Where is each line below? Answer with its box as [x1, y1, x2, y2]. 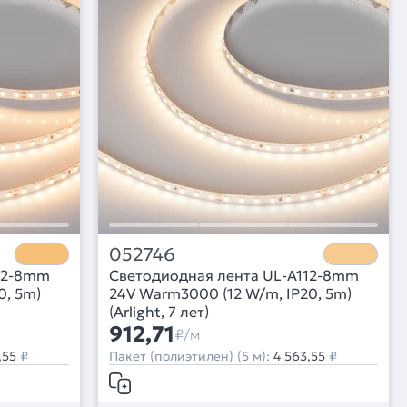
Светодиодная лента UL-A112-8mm [109, 266, 359, 285]
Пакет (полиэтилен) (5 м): [109, 348, 273, 365]
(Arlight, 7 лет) [109, 303, 209, 322]
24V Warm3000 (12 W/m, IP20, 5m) [109, 284, 352, 303]
